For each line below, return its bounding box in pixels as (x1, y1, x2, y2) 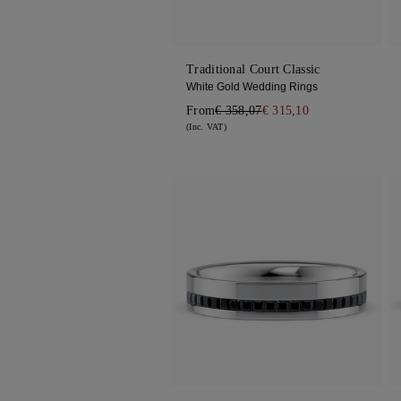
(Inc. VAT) (186, 122, 226, 132)
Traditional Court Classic (186, 63, 320, 77)
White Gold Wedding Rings (186, 81, 318, 94)
